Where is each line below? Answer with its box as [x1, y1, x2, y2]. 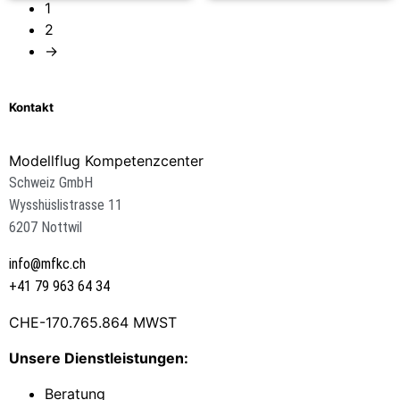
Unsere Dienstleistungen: [9, 349, 188, 368]
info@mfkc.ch [9, 255, 86, 273]
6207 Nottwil [9, 219, 82, 237]
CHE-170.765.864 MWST [9, 313, 177, 332]
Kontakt [9, 99, 54, 114]
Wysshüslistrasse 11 [9, 196, 122, 214]
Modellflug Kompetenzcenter [9, 152, 204, 171]
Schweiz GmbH [9, 174, 93, 192]
